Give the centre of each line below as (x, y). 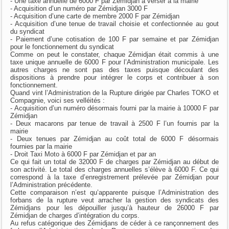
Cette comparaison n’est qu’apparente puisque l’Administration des (114, 192)
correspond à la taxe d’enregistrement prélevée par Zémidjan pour (114, 177)
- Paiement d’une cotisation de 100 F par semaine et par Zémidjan (114, 39)
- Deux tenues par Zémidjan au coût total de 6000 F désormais (114, 139)
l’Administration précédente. (52, 185)
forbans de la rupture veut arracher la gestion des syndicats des (114, 200)
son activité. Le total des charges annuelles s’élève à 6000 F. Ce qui (114, 169)
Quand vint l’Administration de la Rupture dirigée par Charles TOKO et (114, 93)
